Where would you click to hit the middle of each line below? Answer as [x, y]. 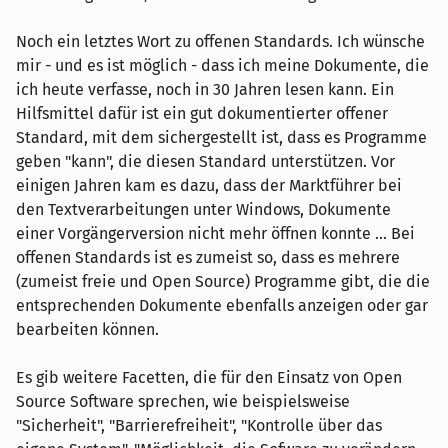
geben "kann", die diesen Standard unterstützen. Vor [205, 161]
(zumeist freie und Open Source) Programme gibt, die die [223, 281]
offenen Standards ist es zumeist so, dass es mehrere [208, 257]
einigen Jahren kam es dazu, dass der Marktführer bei [209, 185]
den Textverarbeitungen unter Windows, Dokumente [203, 209]
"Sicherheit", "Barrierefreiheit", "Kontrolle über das [199, 425]
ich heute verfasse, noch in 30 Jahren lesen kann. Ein [205, 89]
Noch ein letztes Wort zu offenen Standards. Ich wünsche [220, 41]
